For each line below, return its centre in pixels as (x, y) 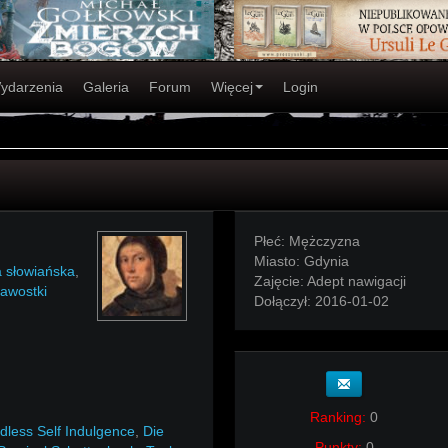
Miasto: (279, 261)
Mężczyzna (324, 241)
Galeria (106, 87)
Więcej (232, 87)
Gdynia (326, 261)
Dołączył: (284, 301)
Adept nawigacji (356, 281)
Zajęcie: (280, 281)
